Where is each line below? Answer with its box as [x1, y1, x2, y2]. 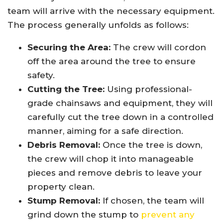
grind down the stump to [27, 209, 141, 220]
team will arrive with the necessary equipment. [7, 5, 215, 16]
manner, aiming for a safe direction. [27, 125, 183, 136]
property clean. [27, 181, 95, 192]
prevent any [141, 209, 195, 220]
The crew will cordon [111, 42, 206, 52]
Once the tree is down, [100, 139, 202, 150]
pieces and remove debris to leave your [27, 167, 202, 178]
